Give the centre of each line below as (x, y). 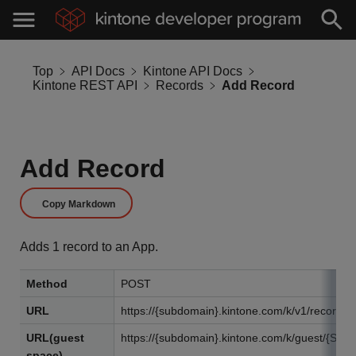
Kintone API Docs (193, 71)
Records (180, 85)
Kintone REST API (85, 85)
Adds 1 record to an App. (89, 247)
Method (47, 284)
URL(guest (55, 338)
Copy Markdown (79, 204)
